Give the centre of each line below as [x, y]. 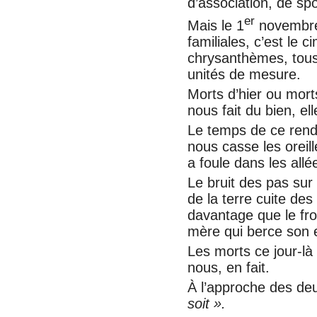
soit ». [207, 304]
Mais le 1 [216, 26]
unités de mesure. [244, 75]
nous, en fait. [229, 268]
